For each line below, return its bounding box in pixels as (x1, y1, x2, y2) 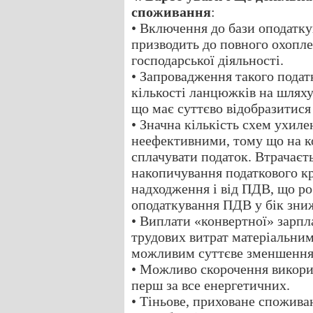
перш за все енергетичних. (131, 277, 290, 293)
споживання (131, 4, 211, 20)
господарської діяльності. (131, 52, 284, 68)
